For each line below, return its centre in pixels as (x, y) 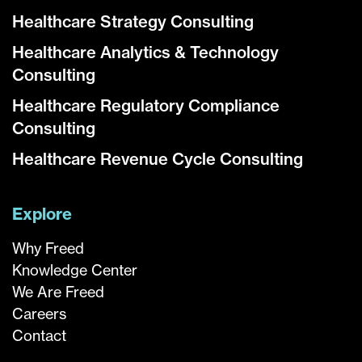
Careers (39, 314)
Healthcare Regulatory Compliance (146, 106)
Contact (39, 336)
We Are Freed (58, 293)
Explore (42, 214)
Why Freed (48, 249)
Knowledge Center (75, 271)
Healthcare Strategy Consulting (133, 22)
